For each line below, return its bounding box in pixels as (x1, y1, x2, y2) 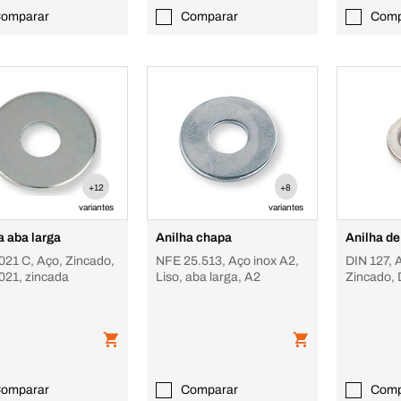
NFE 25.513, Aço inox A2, (156, 254, 300, 268)
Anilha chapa (156, 231, 233, 244)
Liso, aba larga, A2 (156, 270, 261, 284)
